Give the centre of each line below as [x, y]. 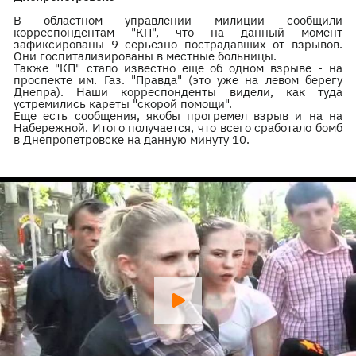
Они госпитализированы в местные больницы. [145, 56]
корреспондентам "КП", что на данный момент [178, 32]
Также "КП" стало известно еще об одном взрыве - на [178, 68]
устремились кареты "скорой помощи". [123, 104]
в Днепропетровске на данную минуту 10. [132, 139]
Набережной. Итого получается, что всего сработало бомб [178, 128]
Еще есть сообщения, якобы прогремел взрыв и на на [178, 116]
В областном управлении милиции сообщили [178, 20]
